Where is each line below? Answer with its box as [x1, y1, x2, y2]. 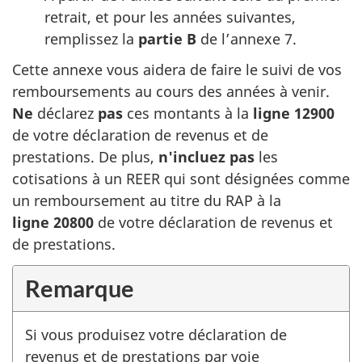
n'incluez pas [158, 147, 255, 167]
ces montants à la [123, 103, 253, 124]
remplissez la [44, 28, 138, 48]
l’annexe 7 [221, 28, 293, 48]
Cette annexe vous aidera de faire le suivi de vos [12, 60, 342, 80]
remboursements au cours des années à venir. [12, 82, 330, 102]
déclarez [33, 103, 98, 124]
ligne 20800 [12, 213, 94, 233]
